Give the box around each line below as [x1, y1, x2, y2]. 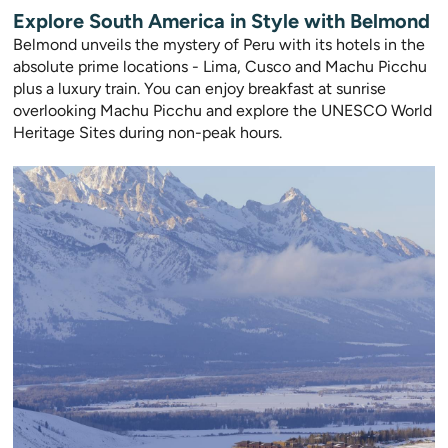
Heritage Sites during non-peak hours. [13, 123, 282, 143]
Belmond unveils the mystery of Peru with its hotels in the [13, 35, 425, 55]
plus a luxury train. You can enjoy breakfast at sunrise [13, 79, 386, 99]
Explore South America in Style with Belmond [13, 9, 430, 34]
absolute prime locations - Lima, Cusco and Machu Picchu [13, 57, 427, 77]
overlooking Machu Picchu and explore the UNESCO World [13, 101, 432, 121]
